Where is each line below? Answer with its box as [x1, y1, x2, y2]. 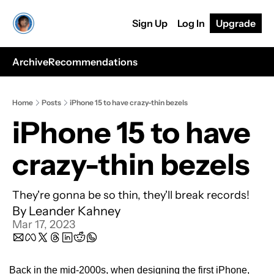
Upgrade [216, 17, 256, 29]
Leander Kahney [29, 204, 120, 218]
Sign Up [132, 17, 168, 29]
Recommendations [48, 56, 138, 68]
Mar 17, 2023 [12, 218, 75, 231]
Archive [12, 56, 48, 68]
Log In [177, 17, 205, 29]
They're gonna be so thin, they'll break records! [12, 188, 250, 202]
